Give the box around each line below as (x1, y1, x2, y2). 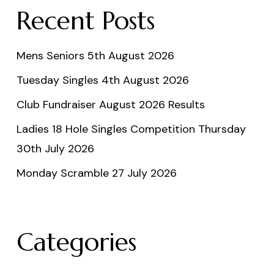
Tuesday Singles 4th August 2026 (16, 72, 189, 87)
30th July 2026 (16, 141, 94, 156)
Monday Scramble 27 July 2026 (16, 165, 177, 180)
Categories (16, 226, 136, 258)
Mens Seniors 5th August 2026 (16, 48, 174, 63)
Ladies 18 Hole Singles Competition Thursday (16, 121, 246, 136)
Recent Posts (16, 4, 155, 37)
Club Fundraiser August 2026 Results (16, 97, 205, 112)
